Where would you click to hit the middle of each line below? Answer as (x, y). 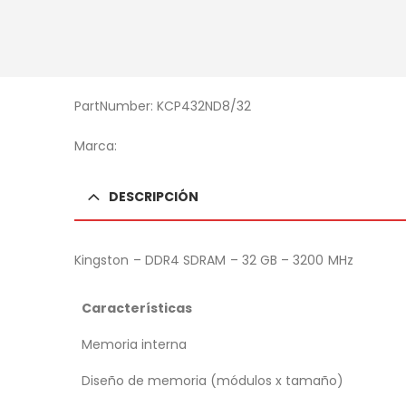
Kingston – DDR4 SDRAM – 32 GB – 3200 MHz (214, 260)
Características (137, 308)
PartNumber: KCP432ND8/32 (163, 106)
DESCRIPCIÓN (154, 196)
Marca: (96, 145)
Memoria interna (134, 344)
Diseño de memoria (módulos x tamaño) (213, 380)
